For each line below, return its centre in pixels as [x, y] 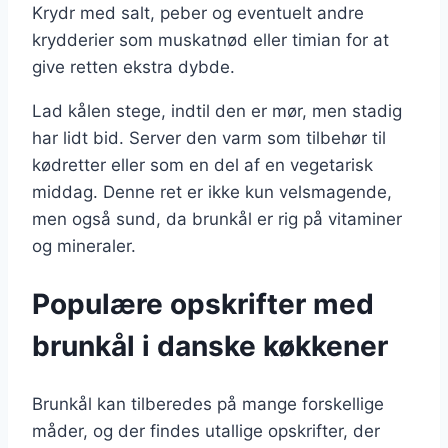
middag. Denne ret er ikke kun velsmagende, [212, 192]
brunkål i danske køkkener [210, 346]
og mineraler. [84, 246]
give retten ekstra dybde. [133, 67]
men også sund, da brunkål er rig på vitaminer [217, 219]
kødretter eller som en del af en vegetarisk [202, 165]
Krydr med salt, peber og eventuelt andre [198, 13]
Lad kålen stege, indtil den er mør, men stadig [217, 111]
